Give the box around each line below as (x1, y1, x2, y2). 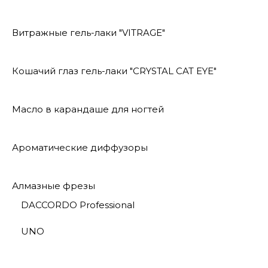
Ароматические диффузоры (12, 141, 148, 153)
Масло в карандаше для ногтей (12, 103, 164, 115)
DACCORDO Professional (21, 199, 135, 211)
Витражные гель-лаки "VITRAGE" (12, 26, 165, 38)
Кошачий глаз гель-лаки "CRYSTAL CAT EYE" (12, 65, 217, 77)
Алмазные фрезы (12, 179, 95, 191)
